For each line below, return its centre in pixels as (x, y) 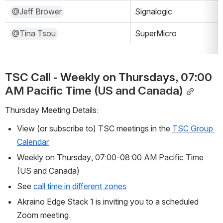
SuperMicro (156, 34)
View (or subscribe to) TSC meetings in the (95, 129)
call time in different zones (80, 186)
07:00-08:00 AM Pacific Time (149, 158)
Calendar (33, 142)
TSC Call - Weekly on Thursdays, (93, 77)
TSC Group (193, 129)
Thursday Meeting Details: (52, 110)
